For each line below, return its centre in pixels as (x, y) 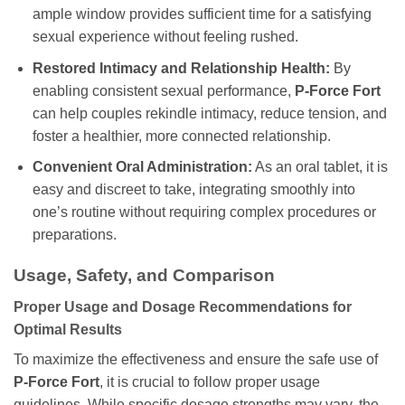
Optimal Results (68, 329)
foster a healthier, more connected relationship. (181, 136)
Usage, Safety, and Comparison (144, 276)
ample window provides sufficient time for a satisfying (202, 14)
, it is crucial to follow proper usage (210, 381)
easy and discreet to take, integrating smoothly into (193, 190)
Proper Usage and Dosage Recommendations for (183, 306)
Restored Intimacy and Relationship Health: (181, 68)
